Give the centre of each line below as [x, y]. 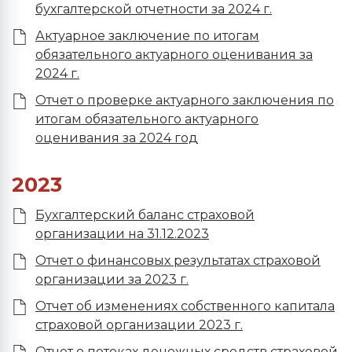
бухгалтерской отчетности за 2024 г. [154, 9]
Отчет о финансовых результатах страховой [178, 260]
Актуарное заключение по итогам [147, 36]
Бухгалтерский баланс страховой [145, 215]
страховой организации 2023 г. [139, 325]
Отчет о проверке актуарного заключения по [185, 100]
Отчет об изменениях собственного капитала [185, 306]
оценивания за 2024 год [117, 138]
